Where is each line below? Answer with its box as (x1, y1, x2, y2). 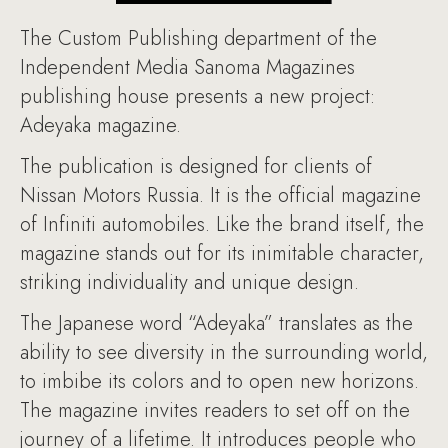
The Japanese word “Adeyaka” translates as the (20, 309, 413, 338)
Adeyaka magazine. (20, 111, 181, 140)
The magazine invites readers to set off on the (20, 396, 410, 425)
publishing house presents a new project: (20, 82, 375, 111)
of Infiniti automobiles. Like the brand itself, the (20, 210, 424, 239)
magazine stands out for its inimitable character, (20, 239, 424, 268)
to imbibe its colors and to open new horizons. (20, 367, 419, 396)
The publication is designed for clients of (20, 152, 372, 181)
